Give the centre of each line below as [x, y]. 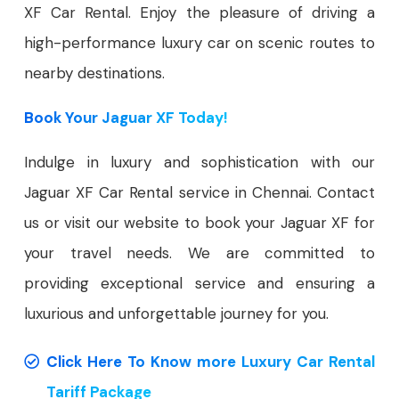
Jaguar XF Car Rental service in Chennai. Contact [199, 192]
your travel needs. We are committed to [199, 252]
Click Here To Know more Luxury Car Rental [211, 361]
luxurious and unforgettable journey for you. [176, 313]
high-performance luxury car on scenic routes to [199, 42]
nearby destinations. [94, 73]
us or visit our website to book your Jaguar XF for [199, 222]
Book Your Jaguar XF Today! [126, 117]
